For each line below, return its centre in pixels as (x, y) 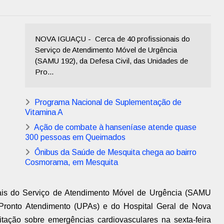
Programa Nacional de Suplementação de (108, 102)
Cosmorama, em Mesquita (71, 162)
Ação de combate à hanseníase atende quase (115, 127)
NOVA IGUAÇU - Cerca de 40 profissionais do (112, 39)
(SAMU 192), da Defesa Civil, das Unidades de (111, 61)
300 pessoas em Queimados (75, 137)
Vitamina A (44, 112)
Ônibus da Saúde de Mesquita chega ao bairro (115, 152)
